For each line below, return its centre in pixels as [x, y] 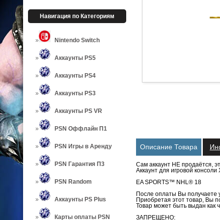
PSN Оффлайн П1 [81, 129]
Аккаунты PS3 [75, 93]
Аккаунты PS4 [75, 76]
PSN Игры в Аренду [83, 146]
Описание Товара [169, 147]
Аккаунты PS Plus [80, 199]
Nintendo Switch [77, 40]
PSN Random [73, 182]
